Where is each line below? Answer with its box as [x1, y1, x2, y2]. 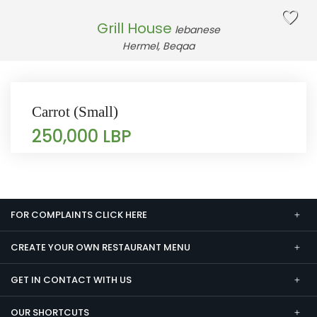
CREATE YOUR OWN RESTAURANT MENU [11, 241, 190, 254]
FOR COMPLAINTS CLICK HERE [11, 208, 147, 221]
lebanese [175, 23, 220, 37]
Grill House [97, 18, 172, 38]
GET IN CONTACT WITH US [11, 273, 132, 287]
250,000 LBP [32, 125, 132, 148]
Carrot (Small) [32, 103, 118, 120]
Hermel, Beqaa [122, 39, 195, 53]
